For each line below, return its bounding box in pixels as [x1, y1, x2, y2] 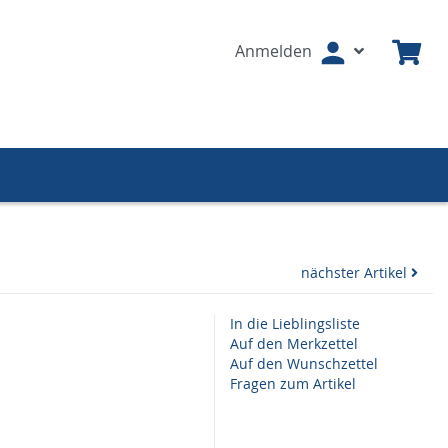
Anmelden [235, 40, 316, 63]
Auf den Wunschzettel [230, 354, 378, 373]
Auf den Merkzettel [230, 334, 358, 353]
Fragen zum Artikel [230, 374, 356, 393]
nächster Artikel [301, 263, 411, 282]
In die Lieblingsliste [230, 314, 360, 333]
